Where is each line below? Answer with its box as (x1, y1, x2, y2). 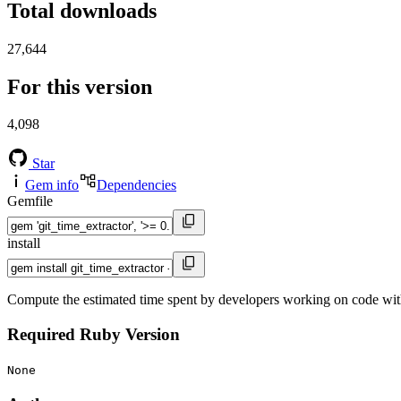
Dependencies (97, 177, 176, 193)
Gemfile (7, 193, 53, 209)
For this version (7, 74, 152, 98)
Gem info (25, 177, 79, 193)
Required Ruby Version (7, 325, 180, 345)
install (7, 235, 40, 252)
